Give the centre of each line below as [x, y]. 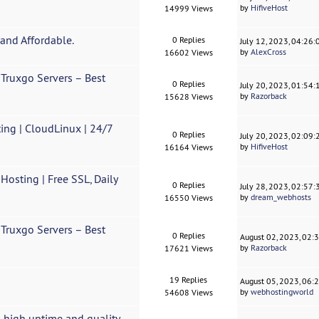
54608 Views [188, 293]
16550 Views [188, 198]
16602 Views [188, 53]
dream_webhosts [281, 197]
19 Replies [189, 280]
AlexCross [269, 52]
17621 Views [188, 249]
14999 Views [188, 9]
